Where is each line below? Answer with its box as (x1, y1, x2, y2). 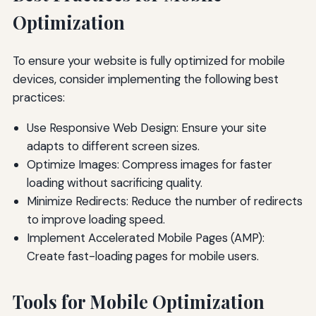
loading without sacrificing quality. (26, 174, 202, 190)
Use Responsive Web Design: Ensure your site (26, 119, 267, 135)
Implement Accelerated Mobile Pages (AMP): (26, 229, 265, 245)
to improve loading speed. (26, 211, 165, 227)
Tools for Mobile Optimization (12, 289, 265, 313)
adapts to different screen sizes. (26, 138, 200, 154)
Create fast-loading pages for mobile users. (26, 248, 259, 264)
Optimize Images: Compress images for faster (26, 156, 272, 172)
